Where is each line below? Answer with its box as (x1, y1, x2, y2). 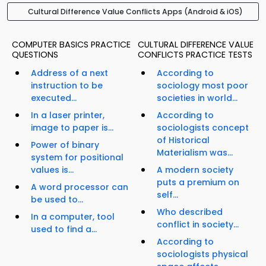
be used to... (31, 194, 83, 206)
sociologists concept (157, 122, 249, 134)
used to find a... (31, 223, 97, 236)
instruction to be (31, 80, 103, 92)
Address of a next (31, 67, 108, 80)
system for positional (31, 151, 123, 164)
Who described (157, 206, 223, 218)
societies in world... (157, 92, 237, 104)
